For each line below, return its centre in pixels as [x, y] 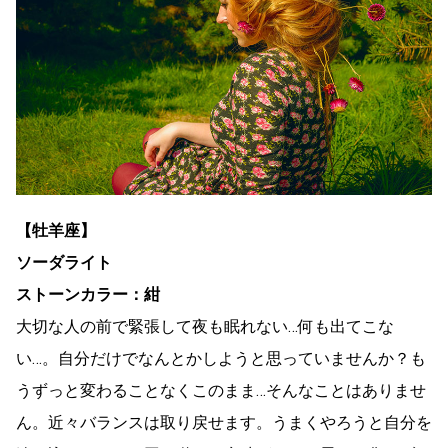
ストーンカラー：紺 [88, 294]
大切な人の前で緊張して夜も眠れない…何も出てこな [205, 326]
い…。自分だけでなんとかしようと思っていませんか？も [221, 358]
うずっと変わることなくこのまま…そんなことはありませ [221, 390]
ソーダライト [64, 262]
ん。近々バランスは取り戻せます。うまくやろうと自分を [224, 422]
